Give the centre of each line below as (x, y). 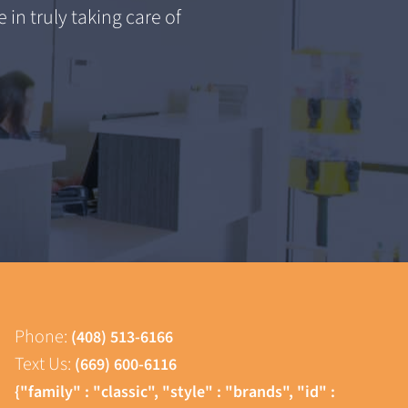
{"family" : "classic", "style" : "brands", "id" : (175, 393)
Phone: (43, 337)
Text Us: (45, 365)
